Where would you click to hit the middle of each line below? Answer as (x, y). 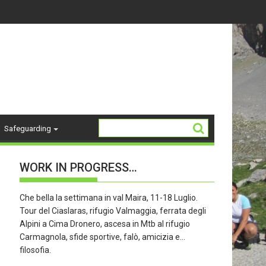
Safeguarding (28, 129)
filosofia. (36, 250)
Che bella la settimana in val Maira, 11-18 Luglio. (109, 198)
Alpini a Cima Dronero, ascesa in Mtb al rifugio (105, 224)
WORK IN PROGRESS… (79, 167)
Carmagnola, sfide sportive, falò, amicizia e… (103, 237)
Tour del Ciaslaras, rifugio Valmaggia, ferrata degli (113, 211)
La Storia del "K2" (184, 12)
